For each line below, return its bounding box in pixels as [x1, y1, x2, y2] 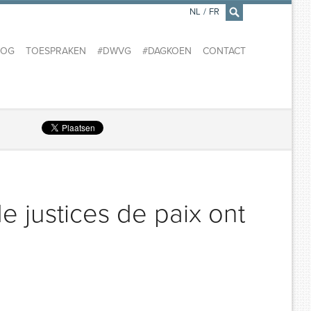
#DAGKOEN [142, 45, 192, 58]
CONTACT [202, 45, 246, 58]
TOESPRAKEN [25, 45, 86, 58]
